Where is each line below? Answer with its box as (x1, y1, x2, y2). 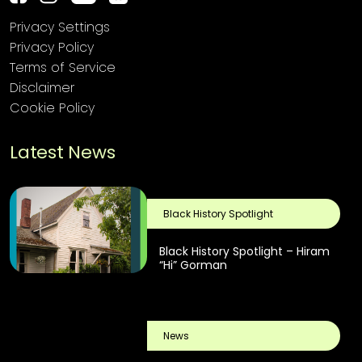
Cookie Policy (10, 99, 95, 118)
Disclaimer (10, 78, 74, 98)
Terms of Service (10, 58, 116, 78)
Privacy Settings (10, 18, 110, 37)
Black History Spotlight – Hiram (158, 243, 330, 260)
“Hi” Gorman (158, 257, 227, 274)
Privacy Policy (10, 38, 94, 57)
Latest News (10, 140, 116, 166)
